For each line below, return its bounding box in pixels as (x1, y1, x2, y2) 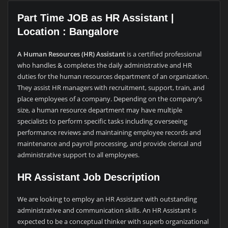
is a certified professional (126, 49, 202, 59)
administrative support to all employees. (17, 150, 139, 159)
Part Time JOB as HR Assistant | (17, 12, 174, 24)
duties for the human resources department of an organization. (17, 71, 209, 81)
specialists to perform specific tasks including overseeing (17, 116, 187, 126)
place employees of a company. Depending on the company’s (17, 94, 202, 103)
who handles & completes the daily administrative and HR (17, 60, 192, 70)
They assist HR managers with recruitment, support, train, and (17, 82, 205, 92)
